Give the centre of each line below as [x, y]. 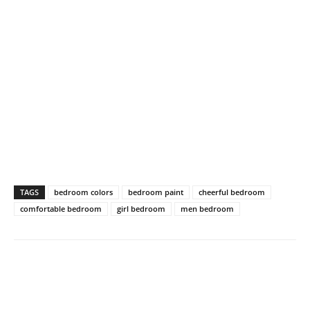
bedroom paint [156, 192]
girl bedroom [141, 209]
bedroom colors [83, 192]
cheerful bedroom [232, 192]
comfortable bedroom [61, 209]
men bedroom [207, 209]
